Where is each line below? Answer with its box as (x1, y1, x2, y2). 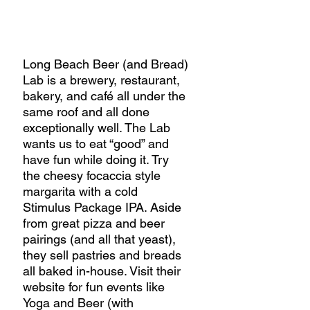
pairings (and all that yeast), (23, 231, 179, 246)
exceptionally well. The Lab (23, 120, 174, 135)
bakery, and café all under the (23, 88, 189, 103)
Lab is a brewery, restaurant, (23, 72, 183, 87)
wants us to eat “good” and (23, 136, 172, 151)
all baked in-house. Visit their (23, 263, 184, 278)
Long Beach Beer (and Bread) (23, 56, 192, 71)
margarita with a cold (23, 183, 141, 199)
